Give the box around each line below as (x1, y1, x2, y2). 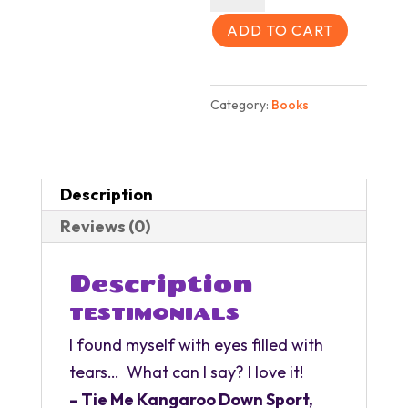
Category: (210, 96, 272, 113)
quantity (209, 73, 273, 94)
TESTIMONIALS (68, 302, 240, 323)
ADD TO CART (227, 20, 334, 39)
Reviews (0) (59, 215, 150, 237)
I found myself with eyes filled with (68, 333, 323, 355)
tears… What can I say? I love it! (68, 361, 303, 382)
